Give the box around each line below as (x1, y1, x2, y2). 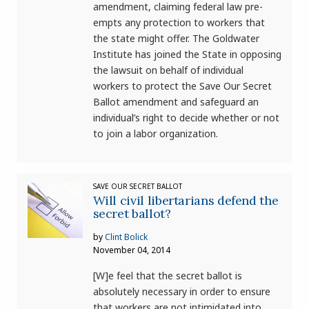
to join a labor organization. (92, 127, 218, 141)
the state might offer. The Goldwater (92, 32, 259, 46)
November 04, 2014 (92, 244, 170, 257)
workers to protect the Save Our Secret (92, 79, 272, 93)
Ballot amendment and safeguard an (92, 95, 259, 109)
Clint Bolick (104, 231, 148, 243)
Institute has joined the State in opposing (92, 48, 281, 61)
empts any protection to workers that (92, 16, 265, 30)
